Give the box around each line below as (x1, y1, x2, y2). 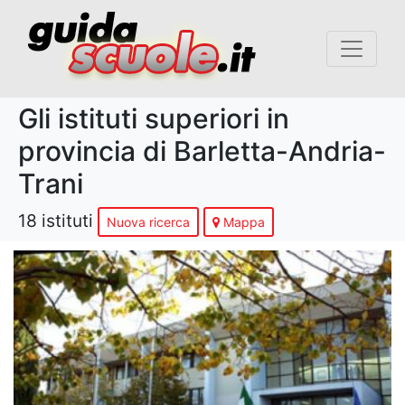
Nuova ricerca (107, 214, 190, 230)
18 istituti (18, 209, 93, 231)
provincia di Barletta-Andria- (18, 135, 386, 167)
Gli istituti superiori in (18, 102, 289, 135)
